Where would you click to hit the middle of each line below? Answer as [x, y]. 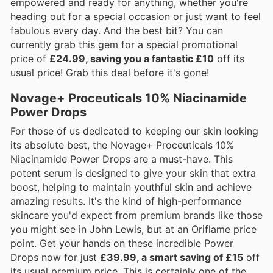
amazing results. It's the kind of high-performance [126, 201]
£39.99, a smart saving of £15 [172, 257]
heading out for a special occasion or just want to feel [136, 16]
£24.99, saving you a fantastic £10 [132, 58]
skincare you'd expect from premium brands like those [136, 215]
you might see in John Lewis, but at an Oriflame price [133, 229]
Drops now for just [55, 257]
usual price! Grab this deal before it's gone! [110, 72]
